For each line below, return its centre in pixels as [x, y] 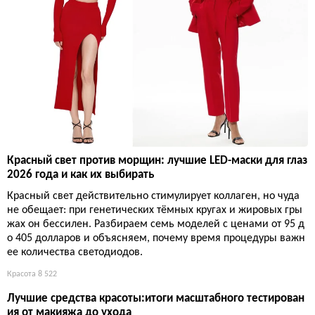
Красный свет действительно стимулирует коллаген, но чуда [153, 197]
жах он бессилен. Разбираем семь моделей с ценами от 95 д [156, 225]
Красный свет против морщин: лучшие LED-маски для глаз [157, 161]
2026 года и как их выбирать [81, 175]
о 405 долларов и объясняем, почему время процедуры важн [156, 239]
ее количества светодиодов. [75, 253]
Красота [21, 275]
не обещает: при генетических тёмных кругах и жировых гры [155, 211]
